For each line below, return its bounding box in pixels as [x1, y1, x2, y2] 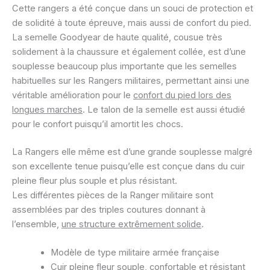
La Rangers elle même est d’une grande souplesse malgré [12, 146, 253, 157]
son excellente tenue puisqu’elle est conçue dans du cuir [12, 160, 245, 172]
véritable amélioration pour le [12, 90, 133, 101]
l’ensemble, [12, 218, 61, 230]
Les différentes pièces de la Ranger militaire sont [12, 189, 213, 201]
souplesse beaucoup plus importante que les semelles [12, 61, 237, 72]
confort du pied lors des [133, 90, 231, 101]
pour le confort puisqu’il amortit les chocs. [12, 119, 183, 130]
